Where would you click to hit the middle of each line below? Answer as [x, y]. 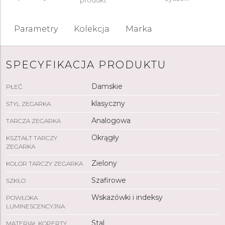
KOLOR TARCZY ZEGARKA [44, 163]
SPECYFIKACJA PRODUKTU [86, 65]
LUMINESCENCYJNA [35, 206]
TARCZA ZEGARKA [33, 121]
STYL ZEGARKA [28, 104]
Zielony [104, 163]
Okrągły [105, 138]
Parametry [36, 29]
